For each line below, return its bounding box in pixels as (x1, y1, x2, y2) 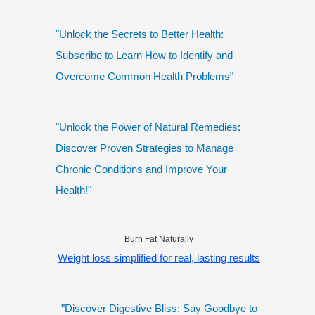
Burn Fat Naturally (124, 234, 193, 245)
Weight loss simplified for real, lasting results (58, 252, 260, 264)
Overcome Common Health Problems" (56, 70, 233, 83)
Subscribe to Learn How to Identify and (56, 49, 233, 62)
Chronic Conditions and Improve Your (56, 163, 227, 176)
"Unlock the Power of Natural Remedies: (56, 121, 240, 134)
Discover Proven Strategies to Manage (56, 142, 233, 155)
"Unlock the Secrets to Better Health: (56, 28, 224, 41)
